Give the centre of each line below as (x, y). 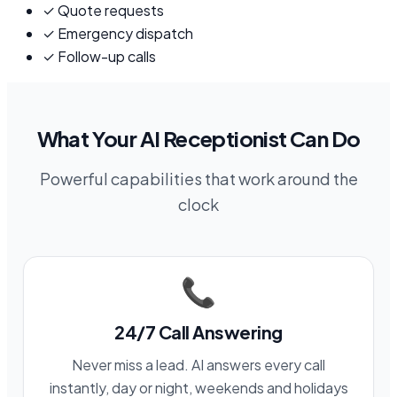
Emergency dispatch (125, 33)
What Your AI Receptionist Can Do (198, 138)
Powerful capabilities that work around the (198, 178)
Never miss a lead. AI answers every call (198, 364)
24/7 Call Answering (198, 331)
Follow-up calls (107, 56)
